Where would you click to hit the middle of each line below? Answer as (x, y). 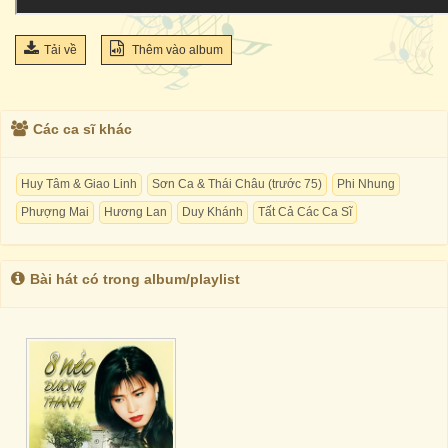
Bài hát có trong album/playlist (135, 279)
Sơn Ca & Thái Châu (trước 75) (237, 184)
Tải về (60, 50)
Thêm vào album (176, 50)
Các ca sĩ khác (82, 129)
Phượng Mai (55, 212)
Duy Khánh (212, 212)
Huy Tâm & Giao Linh (79, 184)
